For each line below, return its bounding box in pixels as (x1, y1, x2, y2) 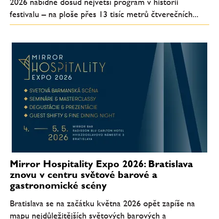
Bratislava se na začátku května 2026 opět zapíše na (10, 197, 195, 208)
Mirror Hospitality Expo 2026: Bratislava (10, 158, 193, 170)
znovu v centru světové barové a (10, 169, 157, 181)
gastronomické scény (10, 179, 107, 192)
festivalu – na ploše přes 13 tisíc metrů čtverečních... (10, 8, 198, 19)
